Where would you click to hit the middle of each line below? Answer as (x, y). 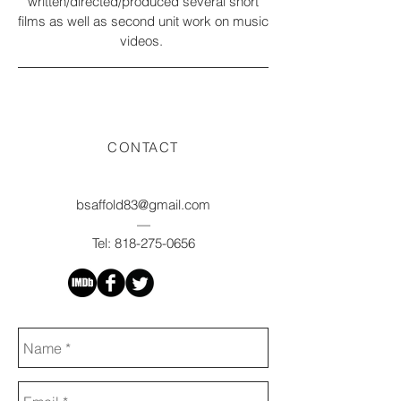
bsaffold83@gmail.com (143, 205)
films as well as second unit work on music (143, 21)
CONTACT (143, 147)
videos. (143, 41)
